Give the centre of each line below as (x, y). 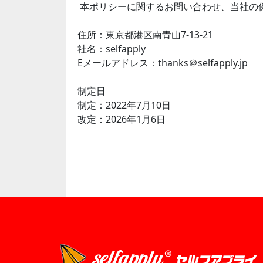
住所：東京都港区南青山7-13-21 (145, 35)
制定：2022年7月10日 (124, 105)
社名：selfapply (112, 49)
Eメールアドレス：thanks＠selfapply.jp (163, 63)
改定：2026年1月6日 (122, 119)
